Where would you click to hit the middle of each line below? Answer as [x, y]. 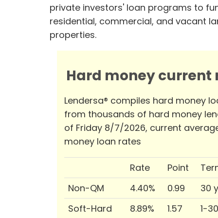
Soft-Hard [90, 208]
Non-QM [86, 188]
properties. [73, 35]
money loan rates [103, 141]
